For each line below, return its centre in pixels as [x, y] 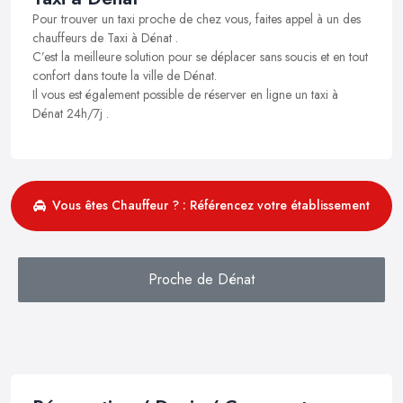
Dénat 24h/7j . [71, 113]
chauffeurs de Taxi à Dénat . [105, 37]
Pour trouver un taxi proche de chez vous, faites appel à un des [197, 18]
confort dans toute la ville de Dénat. [125, 75]
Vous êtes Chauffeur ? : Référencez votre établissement [211, 206]
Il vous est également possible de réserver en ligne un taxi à [185, 94]
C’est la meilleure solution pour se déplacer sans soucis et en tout [200, 56]
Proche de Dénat [201, 279]
